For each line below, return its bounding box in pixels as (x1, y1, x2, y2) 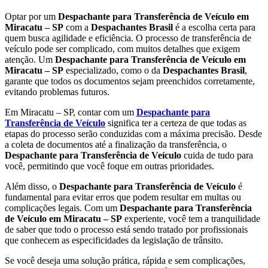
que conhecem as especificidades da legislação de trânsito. (5, 234, 223, 245)
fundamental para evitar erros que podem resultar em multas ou (5, 191, 241, 202)
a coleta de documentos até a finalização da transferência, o (5, 139, 227, 150)
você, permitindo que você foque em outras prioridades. (5, 160, 214, 171)
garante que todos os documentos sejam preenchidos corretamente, (5, 75, 255, 86)
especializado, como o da (63, 65, 163, 75)
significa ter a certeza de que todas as (105, 117, 246, 128)
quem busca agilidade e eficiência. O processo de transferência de (5, 32, 251, 43)
